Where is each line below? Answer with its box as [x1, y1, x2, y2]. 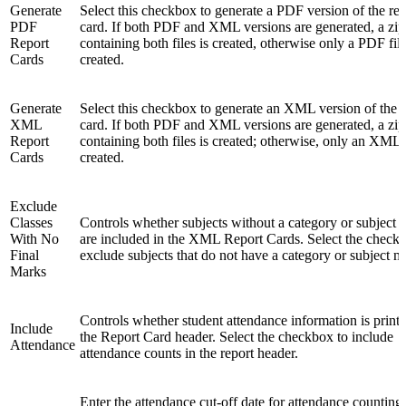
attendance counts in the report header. [80, 345, 298, 362]
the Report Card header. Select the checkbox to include [80, 329, 393, 345]
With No [10, 231, 59, 247]
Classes [10, 215, 53, 231]
